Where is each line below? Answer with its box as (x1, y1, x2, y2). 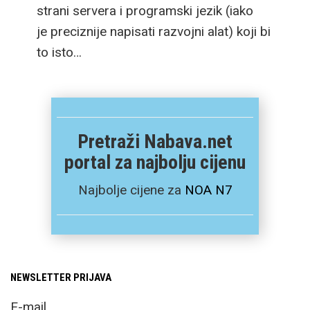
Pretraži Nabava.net (77, 130, 232, 154)
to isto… (37, 44, 82, 61)
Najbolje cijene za (77, 182, 185, 199)
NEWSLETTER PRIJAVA (10, 271, 111, 284)
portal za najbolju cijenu (64, 151, 246, 174)
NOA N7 (184, 182, 232, 199)
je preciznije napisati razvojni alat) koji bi (37, 24, 271, 40)
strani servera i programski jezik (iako (37, 3, 253, 19)
